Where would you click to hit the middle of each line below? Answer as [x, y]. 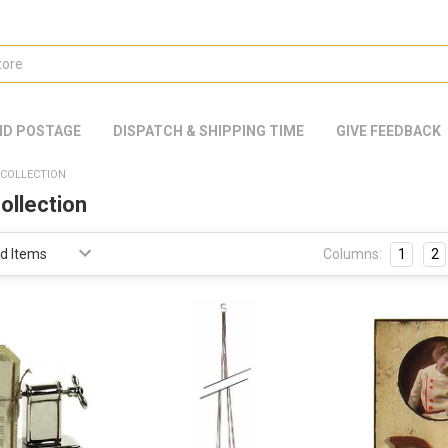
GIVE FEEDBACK [389, 130]
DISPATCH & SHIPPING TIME [209, 130]
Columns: [353, 253]
